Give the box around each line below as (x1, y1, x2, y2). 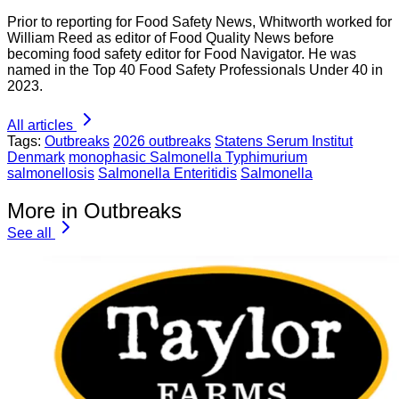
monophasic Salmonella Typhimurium (69, 149, 307, 165)
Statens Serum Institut (215, 133, 353, 149)
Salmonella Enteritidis (98, 165, 237, 181)
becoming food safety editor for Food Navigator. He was (7, 45, 356, 61)
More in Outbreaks (7, 199, 182, 224)
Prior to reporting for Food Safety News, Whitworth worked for (7, 13, 392, 29)
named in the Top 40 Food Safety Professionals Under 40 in (7, 61, 383, 77)
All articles (7, 117, 73, 133)
